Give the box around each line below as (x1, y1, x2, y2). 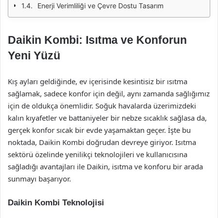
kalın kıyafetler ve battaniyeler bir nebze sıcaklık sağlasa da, (8, 113, 207, 123)
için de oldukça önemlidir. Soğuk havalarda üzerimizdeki (8, 101, 196, 110)
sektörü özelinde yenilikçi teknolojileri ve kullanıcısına (8, 149, 187, 159)
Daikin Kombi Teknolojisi (8, 198, 104, 207)
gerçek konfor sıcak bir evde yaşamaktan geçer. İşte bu (8, 125, 191, 135)
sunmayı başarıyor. (8, 174, 71, 183)
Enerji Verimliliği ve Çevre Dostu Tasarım (37, 1, 163, 10)
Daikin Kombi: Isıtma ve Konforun (8, 34, 187, 46)
